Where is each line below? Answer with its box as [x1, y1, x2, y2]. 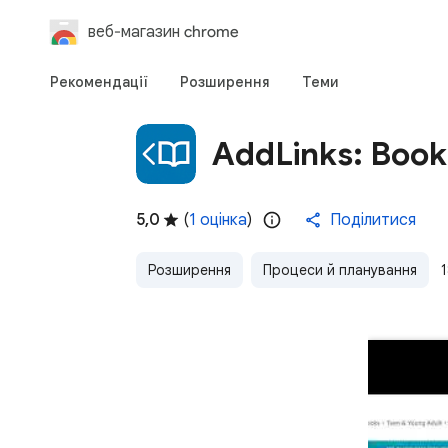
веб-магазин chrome [88, 22, 239, 41]
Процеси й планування [263, 261, 417, 279]
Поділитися [330, 210, 416, 230]
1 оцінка [189, 210, 247, 230]
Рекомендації [50, 73, 148, 91]
